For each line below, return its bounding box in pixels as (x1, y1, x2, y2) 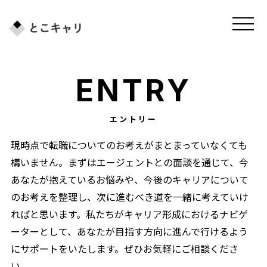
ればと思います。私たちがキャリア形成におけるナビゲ (11, 207, 248, 221)
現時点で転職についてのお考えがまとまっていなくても (11, 138, 247, 152)
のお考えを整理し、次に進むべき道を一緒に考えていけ (11, 190, 249, 204)
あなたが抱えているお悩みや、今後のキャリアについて (11, 172, 249, 187)
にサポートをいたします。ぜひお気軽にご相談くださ (11, 241, 238, 256)
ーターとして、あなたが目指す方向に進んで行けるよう (11, 224, 248, 238)
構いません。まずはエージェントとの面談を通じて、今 (11, 155, 249, 169)
